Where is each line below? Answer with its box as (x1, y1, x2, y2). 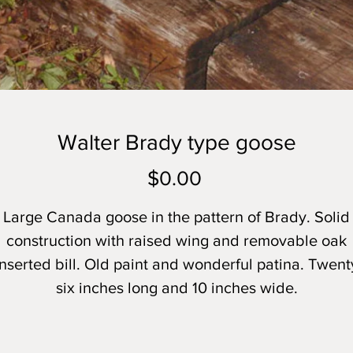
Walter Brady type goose (57, 130, 296, 154)
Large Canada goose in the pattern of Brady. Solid (3, 208, 350, 225)
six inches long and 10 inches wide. (55, 279, 298, 296)
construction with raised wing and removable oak (6, 232, 347, 249)
